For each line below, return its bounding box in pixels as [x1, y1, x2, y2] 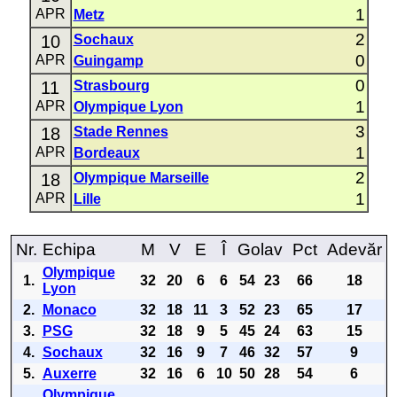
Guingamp [73, 53, 144, 68]
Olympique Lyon [73, 99, 183, 114]
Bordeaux [73, 145, 140, 160]
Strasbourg [73, 78, 150, 93]
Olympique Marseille [73, 170, 209, 185]
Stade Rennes [73, 124, 168, 139]
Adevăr [326, 240, 382, 259]
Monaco [42, 302, 97, 317]
